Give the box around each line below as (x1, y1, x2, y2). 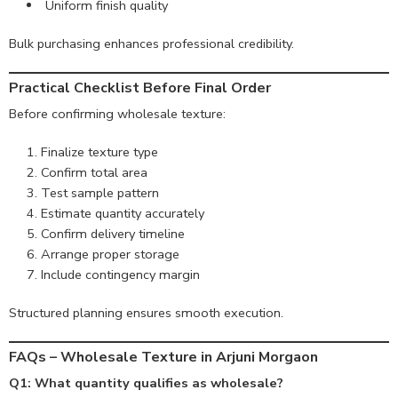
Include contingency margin (41, 265, 200, 283)
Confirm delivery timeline (41, 224, 185, 243)
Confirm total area (41, 163, 147, 181)
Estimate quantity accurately (41, 203, 204, 222)
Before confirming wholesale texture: (9, 104, 226, 123)
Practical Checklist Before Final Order (9, 77, 271, 98)
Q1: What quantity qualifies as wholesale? (9, 373, 283, 392)
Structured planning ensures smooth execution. (9, 303, 283, 322)
